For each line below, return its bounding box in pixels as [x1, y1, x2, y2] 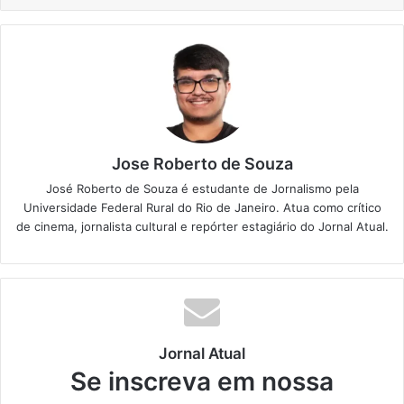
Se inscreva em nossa [70, 365, 334, 397]
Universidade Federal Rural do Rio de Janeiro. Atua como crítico [23, 199, 381, 215]
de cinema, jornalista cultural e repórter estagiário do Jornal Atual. [15, 218, 389, 234]
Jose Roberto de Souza [111, 153, 293, 173]
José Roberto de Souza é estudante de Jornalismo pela [45, 180, 359, 196]
